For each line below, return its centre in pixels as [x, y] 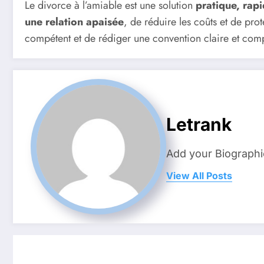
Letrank [199, 124]
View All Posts [199, 175]
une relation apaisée [74, 22]
